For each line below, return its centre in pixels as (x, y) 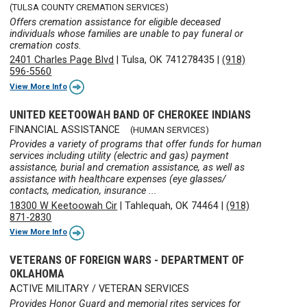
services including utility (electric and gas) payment (120, 156)
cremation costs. (46, 45)
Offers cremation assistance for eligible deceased (115, 22)
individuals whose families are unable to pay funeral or (127, 34)
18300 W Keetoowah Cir (64, 206)
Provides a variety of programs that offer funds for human (136, 145)
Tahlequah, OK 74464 (172, 206)
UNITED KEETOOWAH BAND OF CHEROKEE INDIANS (131, 114)
